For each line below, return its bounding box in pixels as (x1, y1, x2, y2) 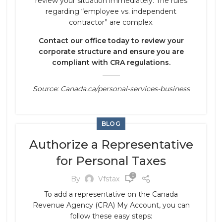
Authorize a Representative (29, 137, 193, 152)
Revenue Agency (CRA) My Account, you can (32, 201, 190, 210)
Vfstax (98, 174, 119, 183)
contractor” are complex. (68, 18, 154, 27)
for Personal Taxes (56, 154, 166, 168)
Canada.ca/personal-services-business (60, 84, 190, 93)
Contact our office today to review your (38, 36, 184, 45)
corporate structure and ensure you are (38, 47, 184, 56)
